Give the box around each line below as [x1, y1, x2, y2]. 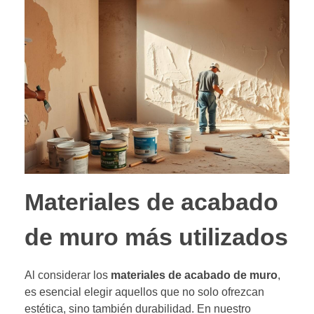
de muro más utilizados [25, 224, 288, 251]
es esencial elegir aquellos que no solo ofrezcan [25, 285, 264, 298]
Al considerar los [25, 268, 111, 281]
